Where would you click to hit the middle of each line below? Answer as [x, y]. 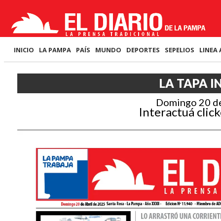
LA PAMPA [55, 50]
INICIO [24, 50]
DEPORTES [143, 50]
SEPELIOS [180, 50]
